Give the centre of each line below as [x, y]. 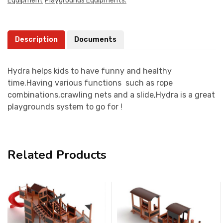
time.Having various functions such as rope [90, 83]
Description [36, 39]
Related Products [57, 155]
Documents [95, 39]
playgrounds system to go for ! [65, 107]
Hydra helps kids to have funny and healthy [90, 71]
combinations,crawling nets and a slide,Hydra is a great [111, 95]
